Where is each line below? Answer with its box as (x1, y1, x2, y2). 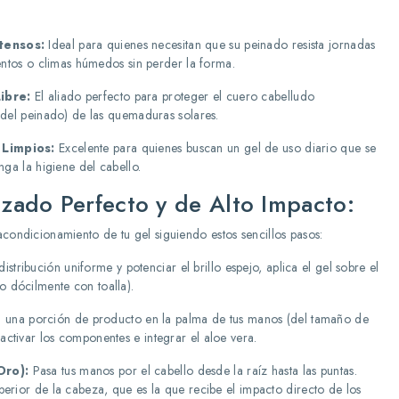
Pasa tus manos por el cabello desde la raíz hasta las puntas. (28, 362, 357, 379)
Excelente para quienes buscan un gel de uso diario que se (54, 139, 377, 157)
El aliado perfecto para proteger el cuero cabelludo (30, 87, 315, 105)
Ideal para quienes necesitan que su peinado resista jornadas (45, 36, 376, 53)
